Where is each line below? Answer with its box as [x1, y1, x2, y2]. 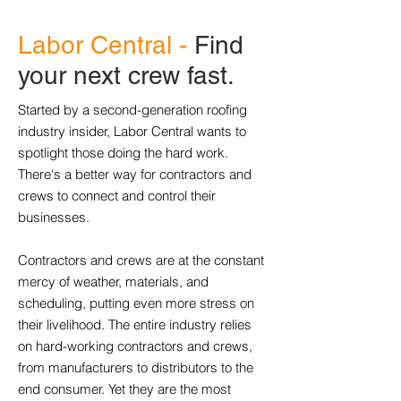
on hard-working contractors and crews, [18, 337, 252, 354]
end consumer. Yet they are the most [18, 380, 231, 397]
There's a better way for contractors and [18, 166, 252, 183]
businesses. [18, 209, 90, 226]
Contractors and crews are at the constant [18, 252, 264, 269]
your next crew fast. [18, 61, 235, 90]
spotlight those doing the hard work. [18, 144, 228, 161]
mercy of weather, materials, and [18, 273, 209, 290]
